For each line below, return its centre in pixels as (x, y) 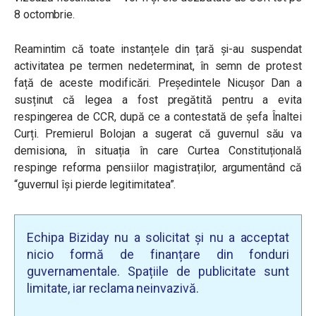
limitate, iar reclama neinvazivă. (113, 288)
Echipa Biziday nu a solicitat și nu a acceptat (158, 237)
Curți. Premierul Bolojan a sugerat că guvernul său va (158, 134)
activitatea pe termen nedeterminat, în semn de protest (158, 66)
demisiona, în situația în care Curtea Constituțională (158, 151)
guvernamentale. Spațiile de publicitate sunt (158, 271)
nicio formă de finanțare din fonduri (158, 254)
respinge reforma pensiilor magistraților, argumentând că (158, 168)
